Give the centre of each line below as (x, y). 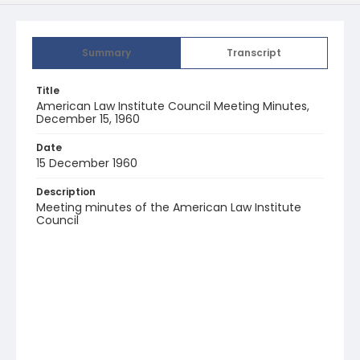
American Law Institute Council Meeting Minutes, (173, 106)
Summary (106, 53)
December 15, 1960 (88, 119)
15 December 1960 (87, 163)
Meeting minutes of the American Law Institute (169, 207)
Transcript (254, 53)
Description (66, 192)
